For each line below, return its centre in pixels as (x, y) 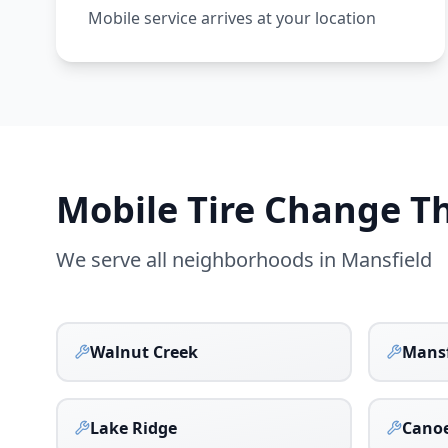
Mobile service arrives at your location (232, 18)
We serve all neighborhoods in (198, 259)
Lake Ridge (133, 428)
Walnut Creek (144, 352)
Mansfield (386, 259)
